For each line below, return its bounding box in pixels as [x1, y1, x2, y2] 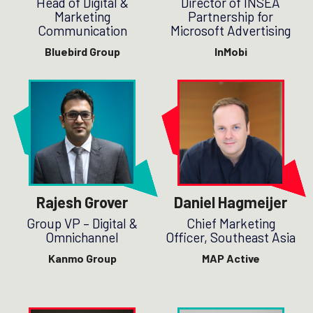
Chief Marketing [186, 215, 275, 232]
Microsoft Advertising [170, 22, 291, 39]
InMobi [214, 45, 247, 59]
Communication [37, 22, 127, 39]
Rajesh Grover [36, 193, 129, 212]
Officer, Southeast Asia [166, 229, 296, 246]
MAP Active [201, 252, 260, 265]
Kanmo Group [48, 252, 117, 265]
